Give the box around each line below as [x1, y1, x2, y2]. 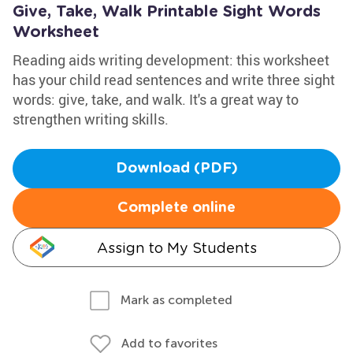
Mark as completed [121, 292, 232, 307]
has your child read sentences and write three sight [13, 70, 335, 89]
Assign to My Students [96, 240, 257, 256]
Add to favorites [121, 336, 217, 351]
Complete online [117, 201, 236, 215]
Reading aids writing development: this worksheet [13, 50, 329, 69]
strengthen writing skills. [13, 110, 169, 128]
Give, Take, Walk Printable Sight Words [13, 4, 321, 20]
